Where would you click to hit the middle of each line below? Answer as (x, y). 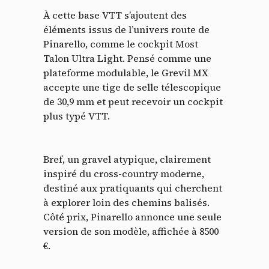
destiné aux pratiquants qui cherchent (133, 188)
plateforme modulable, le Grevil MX (126, 72)
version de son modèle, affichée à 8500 (131, 231)
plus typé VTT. (77, 116)
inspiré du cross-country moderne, (124, 173)
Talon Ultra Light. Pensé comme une (127, 58)
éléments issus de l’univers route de (126, 29)
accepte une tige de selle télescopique (132, 87)
